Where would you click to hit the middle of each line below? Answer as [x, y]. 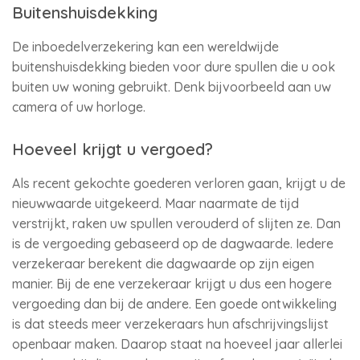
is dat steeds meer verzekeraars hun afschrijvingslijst [170, 324]
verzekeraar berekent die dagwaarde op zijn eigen [163, 264]
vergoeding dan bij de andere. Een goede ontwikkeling [174, 304]
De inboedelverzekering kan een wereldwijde [145, 47]
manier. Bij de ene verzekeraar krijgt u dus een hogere [172, 284]
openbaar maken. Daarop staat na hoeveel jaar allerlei [177, 344]
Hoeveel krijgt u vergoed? [112, 149]
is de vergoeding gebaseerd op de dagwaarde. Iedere [173, 243]
